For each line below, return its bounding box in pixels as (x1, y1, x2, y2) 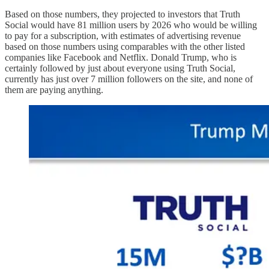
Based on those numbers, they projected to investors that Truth (5, 8, 240, 19)
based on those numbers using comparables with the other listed (5, 41, 245, 52)
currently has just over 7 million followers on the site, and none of (5, 73, 253, 84)
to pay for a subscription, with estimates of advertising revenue (5, 30, 241, 41)
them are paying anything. (5, 84, 103, 95)
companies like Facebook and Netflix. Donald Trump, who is (5, 52, 237, 62)
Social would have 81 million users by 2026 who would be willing (5, 19, 257, 30)
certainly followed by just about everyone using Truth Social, (5, 62, 235, 73)
